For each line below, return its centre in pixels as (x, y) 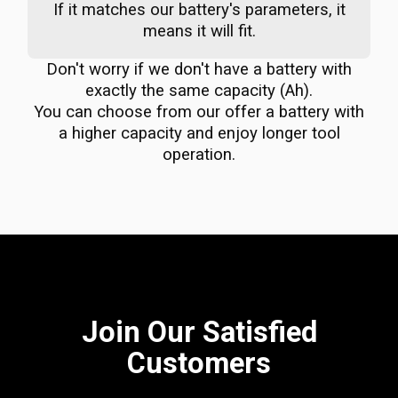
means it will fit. (199, 31)
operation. (199, 155)
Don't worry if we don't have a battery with (199, 69)
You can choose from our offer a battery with (199, 112)
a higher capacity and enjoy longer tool (199, 133)
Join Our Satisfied (199, 333)
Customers (199, 364)
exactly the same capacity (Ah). (199, 91)
